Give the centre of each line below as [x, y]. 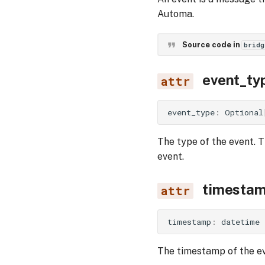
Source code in [212, 44]
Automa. [176, 14]
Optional [244, 112]
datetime [240, 222]
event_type [191, 112]
